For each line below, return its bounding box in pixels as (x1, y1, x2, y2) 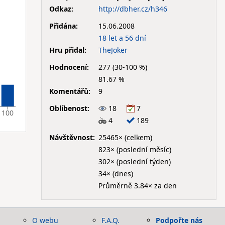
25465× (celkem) (98, 132, 152, 142)
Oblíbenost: (49, 103, 89, 113)
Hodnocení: (49, 62, 89, 72)
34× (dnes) (98, 168, 133, 178)
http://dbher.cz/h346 (98, 4, 167, 14)
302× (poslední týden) (98, 156, 171, 166)
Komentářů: (49, 86, 90, 96)
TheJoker (98, 45, 128, 55)
